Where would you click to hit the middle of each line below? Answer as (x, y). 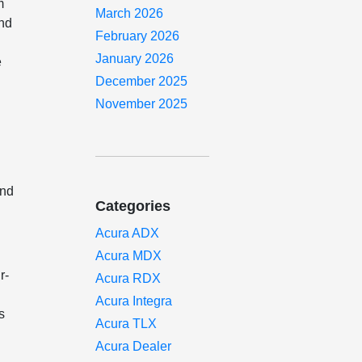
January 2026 (135, 59)
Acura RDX (128, 278)
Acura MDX (129, 256)
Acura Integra (134, 301)
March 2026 (130, 13)
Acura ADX (128, 233)
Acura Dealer (134, 346)
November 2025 (142, 104)
